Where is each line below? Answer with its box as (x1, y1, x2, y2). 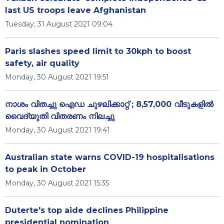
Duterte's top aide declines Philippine (5, 205, 168, 215)
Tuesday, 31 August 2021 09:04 (5, 19, 112, 28)
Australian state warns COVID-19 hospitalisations (5, 152, 214, 162)
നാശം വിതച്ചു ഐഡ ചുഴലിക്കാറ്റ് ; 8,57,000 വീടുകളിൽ (5, 99, 213, 109)
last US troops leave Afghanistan (5, 5, 146, 15)
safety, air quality (5, 58, 79, 68)
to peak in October (5, 164, 86, 174)
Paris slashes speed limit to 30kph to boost (5, 46, 191, 56)
